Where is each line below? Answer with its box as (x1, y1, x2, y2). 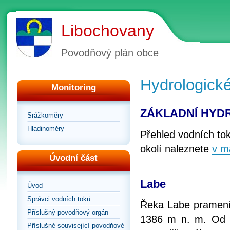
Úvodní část (49, 153, 98, 163)
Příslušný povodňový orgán (27, 208, 108, 216)
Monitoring (51, 83, 96, 92)
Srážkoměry (27, 111, 63, 119)
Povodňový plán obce (61, 47, 159, 59)
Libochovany (61, 22, 154, 40)
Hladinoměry (27, 125, 64, 132)
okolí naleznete (140, 143, 212, 155)
